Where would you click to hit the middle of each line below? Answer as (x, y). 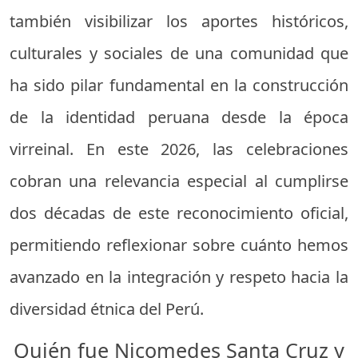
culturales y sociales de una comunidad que (179, 53)
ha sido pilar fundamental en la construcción (179, 85)
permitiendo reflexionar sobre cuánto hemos (179, 245)
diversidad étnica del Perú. (107, 308)
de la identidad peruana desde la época (179, 117)
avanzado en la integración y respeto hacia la (179, 276)
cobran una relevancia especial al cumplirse (179, 181)
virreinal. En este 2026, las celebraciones (179, 149)
